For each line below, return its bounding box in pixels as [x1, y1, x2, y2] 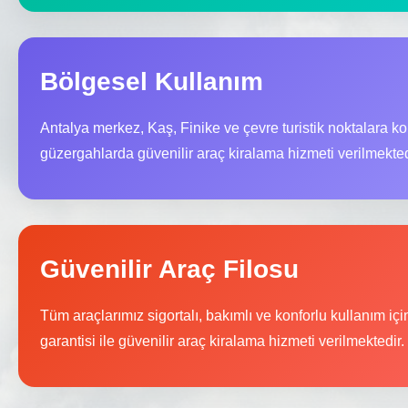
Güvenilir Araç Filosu [40, 255, 299, 284]
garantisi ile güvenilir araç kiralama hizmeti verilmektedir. [40, 333, 404, 350]
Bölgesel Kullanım [40, 67, 263, 97]
